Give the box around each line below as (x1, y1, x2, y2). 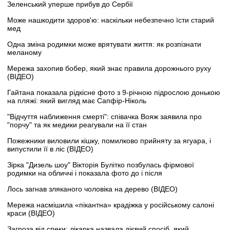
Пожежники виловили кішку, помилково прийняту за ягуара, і (7, 137, 211, 145)
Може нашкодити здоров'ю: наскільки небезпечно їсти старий (7, 16, 214, 25)
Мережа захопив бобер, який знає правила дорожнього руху (7, 64, 211, 73)
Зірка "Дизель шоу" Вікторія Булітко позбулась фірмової (7, 161, 194, 169)
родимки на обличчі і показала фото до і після (7, 169, 162, 178)
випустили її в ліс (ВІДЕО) (7, 145, 93, 154)
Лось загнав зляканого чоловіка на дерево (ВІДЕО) (7, 185, 178, 194)
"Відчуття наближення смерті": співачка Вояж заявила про (7, 112, 202, 121)
